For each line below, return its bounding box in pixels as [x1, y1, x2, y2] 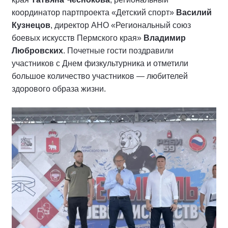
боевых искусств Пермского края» [12, 33, 144, 42]
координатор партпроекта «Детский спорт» [12, 8, 176, 17]
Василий [176, 8, 212, 17]
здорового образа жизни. [12, 84, 106, 93]
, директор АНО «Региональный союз [50, 20, 191, 30]
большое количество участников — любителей [12, 71, 188, 80]
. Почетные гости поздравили [63, 46, 174, 55]
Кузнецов [12, 20, 50, 30]
